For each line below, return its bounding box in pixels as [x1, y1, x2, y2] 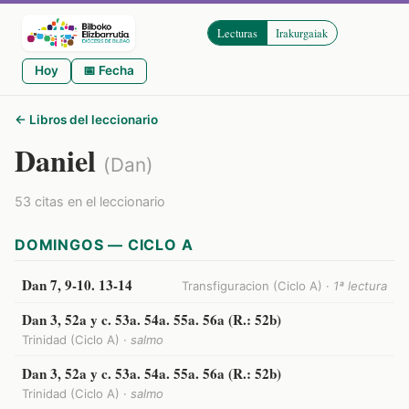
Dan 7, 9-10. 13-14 [22, 275, 132, 296]
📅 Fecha [83, 63, 135, 79]
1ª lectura [333, 278, 387, 294]
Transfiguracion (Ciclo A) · [182, 278, 333, 294]
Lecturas [217, 25, 257, 41]
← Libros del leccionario [15, 111, 158, 127]
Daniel [15, 138, 103, 182]
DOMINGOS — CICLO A [15, 235, 194, 254]
